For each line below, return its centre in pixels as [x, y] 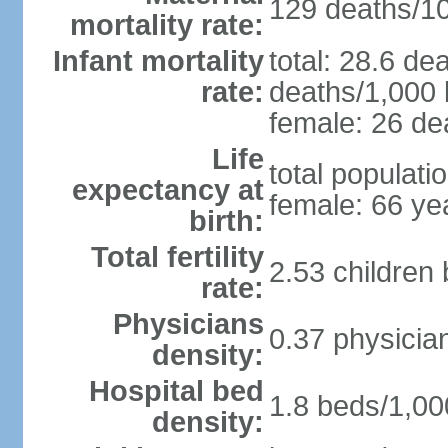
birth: [226, 221]
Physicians [188, 324]
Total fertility [177, 257]
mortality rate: [166, 25]
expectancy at [167, 190]
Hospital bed [176, 391]
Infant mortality [158, 61]
